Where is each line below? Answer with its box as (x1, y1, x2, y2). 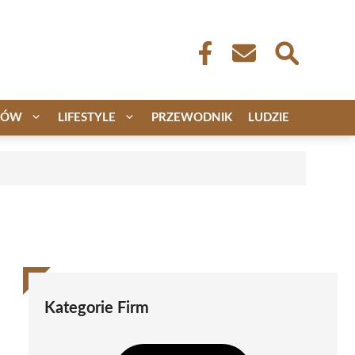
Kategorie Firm (44, 300, 149, 317)
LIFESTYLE (58, 112, 116, 124)
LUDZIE (248, 112, 289, 124)
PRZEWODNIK (151, 112, 232, 124)
